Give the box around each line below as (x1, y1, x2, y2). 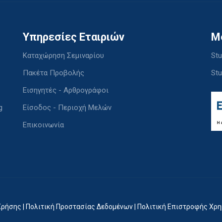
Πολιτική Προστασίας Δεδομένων (26, 203, 133, 211)
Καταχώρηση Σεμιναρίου (23, 51, 104, 60)
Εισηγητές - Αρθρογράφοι (23, 86, 109, 95)
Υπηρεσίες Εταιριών (23, 31, 124, 43)
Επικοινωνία (23, 120, 64, 129)
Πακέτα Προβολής (23, 68, 84, 77)
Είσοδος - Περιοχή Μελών (23, 103, 111, 112)
